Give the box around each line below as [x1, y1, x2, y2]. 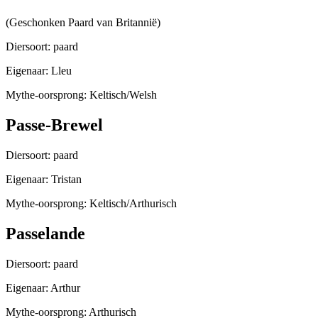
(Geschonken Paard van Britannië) [6, 16, 160, 29]
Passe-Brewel [6, 116, 103, 135]
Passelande [6, 224, 85, 243]
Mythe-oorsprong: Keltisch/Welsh [6, 89, 157, 102]
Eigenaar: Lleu [6, 65, 72, 77]
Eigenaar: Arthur [6, 281, 80, 294]
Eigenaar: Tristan [6, 173, 82, 186]
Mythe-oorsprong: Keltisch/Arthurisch [6, 197, 177, 210]
